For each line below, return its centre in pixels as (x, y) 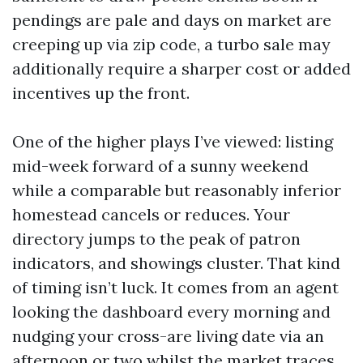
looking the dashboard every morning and (171, 312)
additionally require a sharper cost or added (181, 68)
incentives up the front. (101, 93)
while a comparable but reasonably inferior (177, 190)
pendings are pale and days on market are (172, 20)
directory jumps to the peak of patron (156, 239)
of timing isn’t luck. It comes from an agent (175, 287)
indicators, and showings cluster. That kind (176, 263)
